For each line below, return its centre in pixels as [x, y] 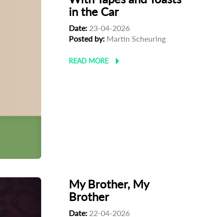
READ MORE [89, 61]
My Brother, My [109, 184]
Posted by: [87, 39]
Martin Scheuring [135, 39]
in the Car [94, 12]
